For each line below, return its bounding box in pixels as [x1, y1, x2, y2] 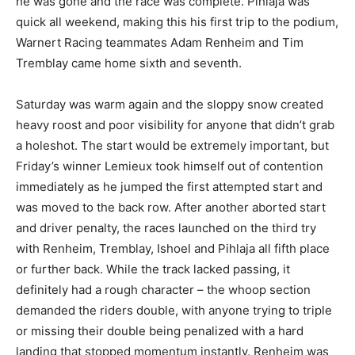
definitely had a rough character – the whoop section [16, 281, 311, 297]
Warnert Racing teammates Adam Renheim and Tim [16, 34, 303, 50]
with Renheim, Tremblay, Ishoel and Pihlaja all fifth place [16, 240, 330, 256]
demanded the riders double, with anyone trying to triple [16, 302, 332, 318]
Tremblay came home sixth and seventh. [16, 55, 242, 71]
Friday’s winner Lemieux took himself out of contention [16, 158, 323, 174]
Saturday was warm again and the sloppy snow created [16, 96, 323, 112]
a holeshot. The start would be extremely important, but [16, 137, 329, 153]
